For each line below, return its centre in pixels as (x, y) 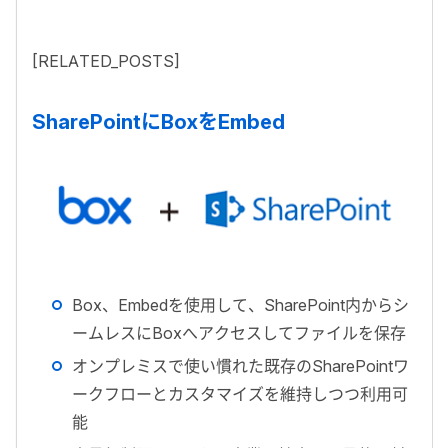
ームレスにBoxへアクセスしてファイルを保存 (239, 333)
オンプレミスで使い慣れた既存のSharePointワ (240, 366)
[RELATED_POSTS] (106, 60)
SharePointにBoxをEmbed (158, 121)
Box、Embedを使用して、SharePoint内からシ (240, 305)
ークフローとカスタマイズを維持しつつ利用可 (240, 394)
